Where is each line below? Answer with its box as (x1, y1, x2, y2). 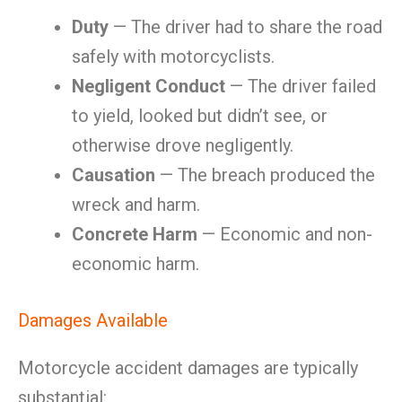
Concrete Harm (72, 223, 197, 245)
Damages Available (18, 310, 168, 331)
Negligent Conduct (72, 75, 225, 97)
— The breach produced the (155, 164, 375, 186)
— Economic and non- (197, 223, 372, 245)
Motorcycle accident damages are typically (18, 357, 358, 379)
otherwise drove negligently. (72, 135, 293, 156)
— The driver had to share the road (109, 16, 382, 38)
